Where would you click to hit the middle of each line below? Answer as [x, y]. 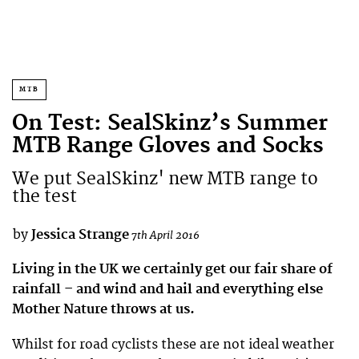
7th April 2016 [165, 235]
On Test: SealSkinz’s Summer [170, 124]
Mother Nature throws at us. [103, 309]
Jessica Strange [80, 235]
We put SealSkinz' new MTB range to [165, 179]
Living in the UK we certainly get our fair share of [172, 269]
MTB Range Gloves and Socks [168, 146]
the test [44, 197]
